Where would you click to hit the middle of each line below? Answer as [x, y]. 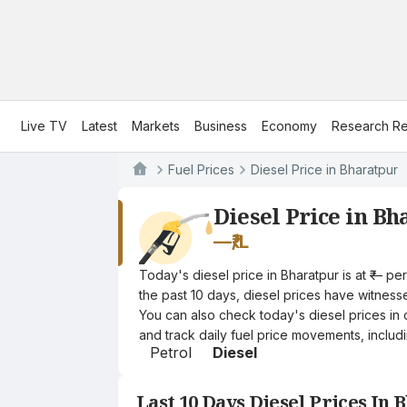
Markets [156, 126]
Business [221, 126]
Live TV [44, 126]
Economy [289, 126]
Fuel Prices [201, 169]
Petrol [171, 352]
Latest [99, 126]
